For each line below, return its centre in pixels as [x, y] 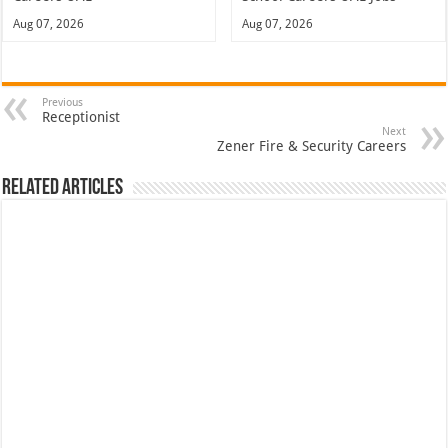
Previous [63, 102]
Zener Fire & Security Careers [311, 145]
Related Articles [63, 188]
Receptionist [81, 116]
